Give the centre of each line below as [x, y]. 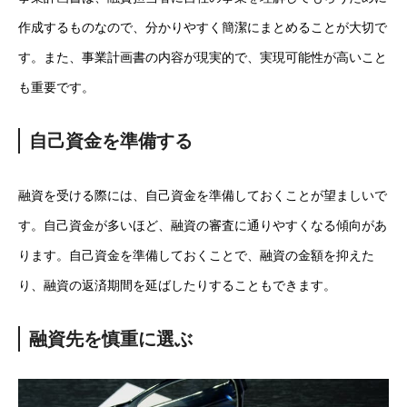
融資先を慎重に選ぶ [111, 339]
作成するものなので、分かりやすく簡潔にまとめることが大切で [203, 27]
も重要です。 [56, 87]
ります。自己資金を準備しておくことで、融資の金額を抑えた [196, 255]
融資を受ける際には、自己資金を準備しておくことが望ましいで [203, 195]
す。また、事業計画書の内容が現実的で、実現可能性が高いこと [203, 57]
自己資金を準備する [111, 141]
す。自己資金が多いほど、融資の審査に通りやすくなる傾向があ [203, 225]
